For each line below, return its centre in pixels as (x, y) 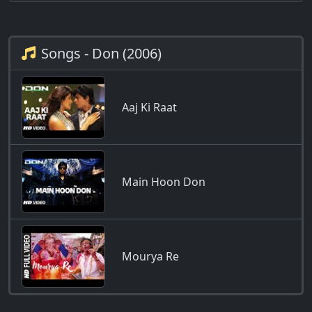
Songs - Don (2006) (101, 53)
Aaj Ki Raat (149, 107)
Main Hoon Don (164, 182)
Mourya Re (150, 256)
